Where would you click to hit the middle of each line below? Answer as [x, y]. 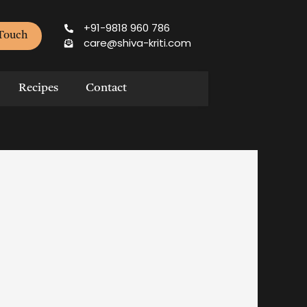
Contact [106, 88]
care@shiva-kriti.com [137, 43]
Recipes [38, 88]
